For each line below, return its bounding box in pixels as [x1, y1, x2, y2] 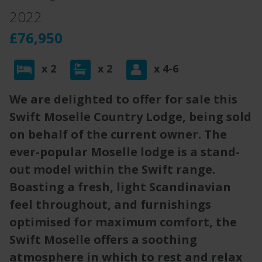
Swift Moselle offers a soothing [9, 232, 197, 247]
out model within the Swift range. [9, 161, 215, 177]
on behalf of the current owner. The [9, 126, 227, 142]
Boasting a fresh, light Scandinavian [9, 179, 231, 195]
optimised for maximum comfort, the [9, 214, 237, 230]
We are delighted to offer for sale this [9, 91, 237, 107]
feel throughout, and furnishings [9, 196, 211, 212]
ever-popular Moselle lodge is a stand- [9, 144, 240, 160]
